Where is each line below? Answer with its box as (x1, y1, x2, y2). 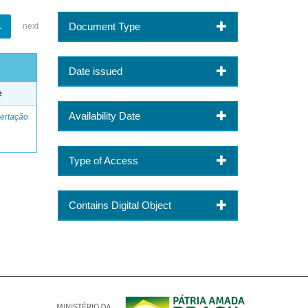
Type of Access (68, 154, 138, 166)
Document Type (68, 20, 140, 32)
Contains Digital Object (68, 199, 171, 211)
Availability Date (68, 109, 140, 122)
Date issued (68, 65, 122, 77)
